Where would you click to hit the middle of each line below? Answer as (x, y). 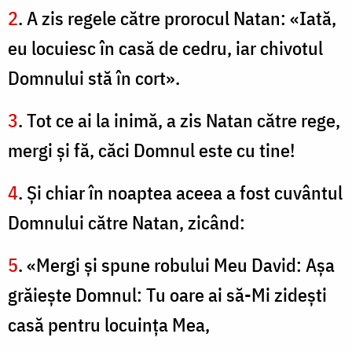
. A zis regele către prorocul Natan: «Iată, (177, 18)
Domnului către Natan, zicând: (126, 223)
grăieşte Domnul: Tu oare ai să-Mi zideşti (167, 295)
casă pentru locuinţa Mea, (109, 325)
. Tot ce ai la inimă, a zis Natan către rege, (179, 121)
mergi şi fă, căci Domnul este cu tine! (152, 150)
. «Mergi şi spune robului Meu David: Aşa (176, 265)
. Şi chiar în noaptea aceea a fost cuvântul (180, 193)
